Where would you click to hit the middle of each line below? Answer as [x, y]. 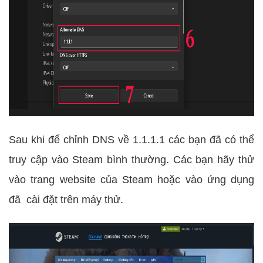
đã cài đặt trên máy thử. [66, 199]
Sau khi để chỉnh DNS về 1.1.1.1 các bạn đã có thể [131, 139]
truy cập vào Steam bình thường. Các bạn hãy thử [131, 159]
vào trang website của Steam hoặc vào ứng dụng [131, 179]
